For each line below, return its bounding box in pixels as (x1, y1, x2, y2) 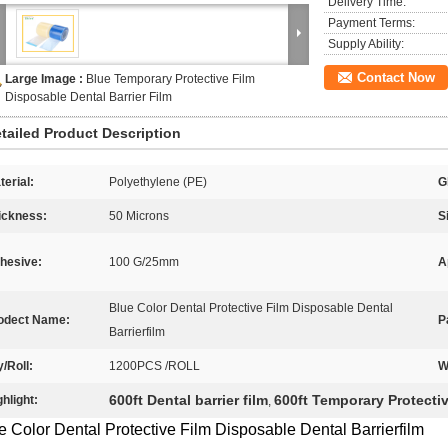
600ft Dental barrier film (109, 392, 268, 408)
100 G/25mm (109, 255, 179, 269)
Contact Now (357, 70, 435, 85)
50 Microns (109, 209, 169, 223)
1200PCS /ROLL (109, 359, 200, 373)
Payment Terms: (328, 16, 415, 30)
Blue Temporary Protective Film (86, 72, 255, 86)
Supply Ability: (328, 37, 404, 51)
